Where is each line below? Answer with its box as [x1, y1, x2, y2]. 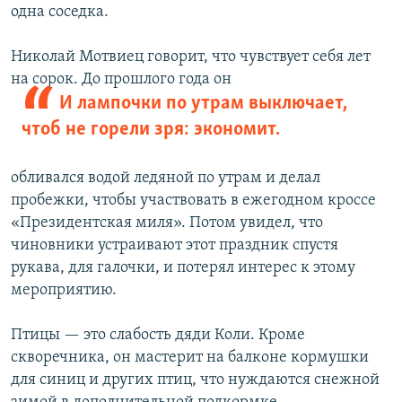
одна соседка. [11, 4, 109, 22]
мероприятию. [11, 282, 117, 300]
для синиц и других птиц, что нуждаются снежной [11, 371, 380, 389]
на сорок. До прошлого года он [11, 71, 232, 89]
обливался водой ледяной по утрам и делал [11, 170, 320, 188]
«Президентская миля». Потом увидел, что [11, 214, 323, 232]
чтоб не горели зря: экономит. [22, 119, 280, 141]
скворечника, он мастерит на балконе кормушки [11, 349, 369, 367]
